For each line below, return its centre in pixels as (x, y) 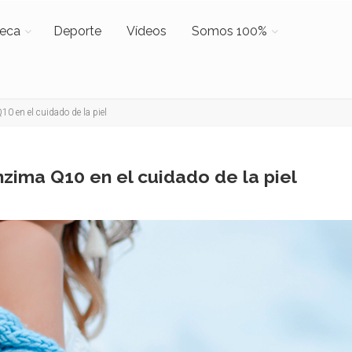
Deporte (77, 31)
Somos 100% (229, 31)
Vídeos (146, 31)
